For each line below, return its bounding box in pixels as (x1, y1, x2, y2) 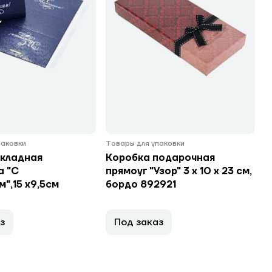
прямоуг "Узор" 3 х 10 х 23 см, (106, 165, 252, 177)
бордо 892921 (106, 178, 176, 191)
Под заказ (114, 216, 163, 228)
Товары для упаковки (106, 139, 185, 148)
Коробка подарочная (106, 152, 215, 164)
